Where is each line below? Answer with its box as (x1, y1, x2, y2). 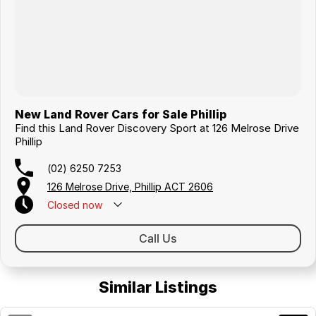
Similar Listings (99, 278, 217, 297)
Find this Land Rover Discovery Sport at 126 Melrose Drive (15, 121, 299, 135)
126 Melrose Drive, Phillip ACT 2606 (47, 180, 213, 193)
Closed (47, 198, 80, 211)
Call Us (139, 231, 177, 246)
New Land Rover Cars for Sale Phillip (15, 107, 226, 122)
